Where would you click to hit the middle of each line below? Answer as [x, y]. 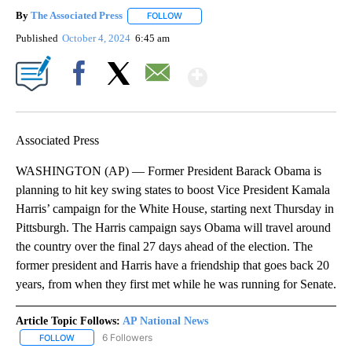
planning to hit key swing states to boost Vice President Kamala [173, 189]
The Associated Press [77, 16]
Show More [268, 70]
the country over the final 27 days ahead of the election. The [164, 246]
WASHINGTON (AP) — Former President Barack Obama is [169, 170]
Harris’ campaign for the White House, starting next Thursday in [175, 208]
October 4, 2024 [98, 38]
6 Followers [127, 337]
